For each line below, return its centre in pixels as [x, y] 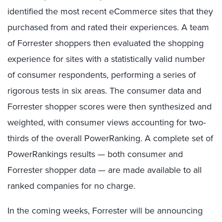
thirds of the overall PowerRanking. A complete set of [110, 138]
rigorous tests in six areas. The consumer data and [104, 90]
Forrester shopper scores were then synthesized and [110, 106]
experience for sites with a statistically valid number [106, 59]
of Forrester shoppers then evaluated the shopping [106, 43]
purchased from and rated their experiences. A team [108, 27]
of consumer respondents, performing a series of [102, 75]
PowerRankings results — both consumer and [95, 154]
